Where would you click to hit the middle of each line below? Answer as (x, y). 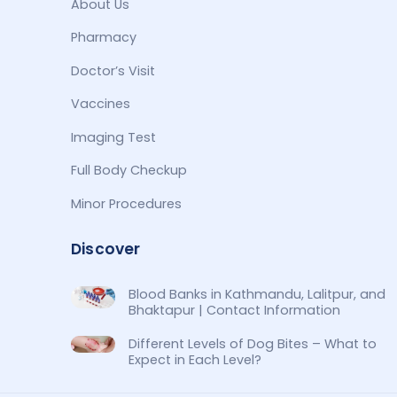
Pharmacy (104, 38)
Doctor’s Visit (113, 70)
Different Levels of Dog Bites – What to (252, 344)
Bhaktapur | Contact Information (234, 311)
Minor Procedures (127, 203)
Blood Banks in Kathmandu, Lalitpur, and (257, 295)
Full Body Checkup (129, 171)
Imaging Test (114, 137)
